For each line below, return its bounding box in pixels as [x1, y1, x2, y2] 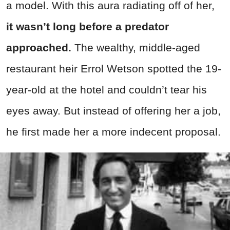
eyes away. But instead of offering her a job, [6, 104, 221, 117]
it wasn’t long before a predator [6, 20, 169, 32]
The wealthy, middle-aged [74, 41, 200, 53]
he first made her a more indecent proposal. [6, 125, 221, 138]
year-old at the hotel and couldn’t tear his [6, 83, 207, 95]
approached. [6, 41, 74, 53]
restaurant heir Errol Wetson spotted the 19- [6, 62, 221, 74]
